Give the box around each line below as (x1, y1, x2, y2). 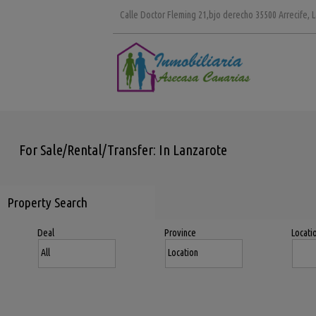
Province (164, 227, 196, 238)
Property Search (7, 195, 87, 210)
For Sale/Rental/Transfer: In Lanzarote (18, 142, 227, 158)
